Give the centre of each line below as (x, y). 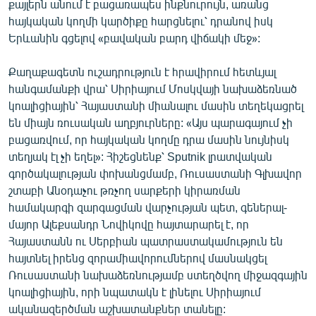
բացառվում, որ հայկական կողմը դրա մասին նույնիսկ (149, 139)
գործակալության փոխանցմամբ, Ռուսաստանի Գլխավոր (155, 173)
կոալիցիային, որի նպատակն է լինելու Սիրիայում (135, 291)
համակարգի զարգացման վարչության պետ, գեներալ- (148, 207)
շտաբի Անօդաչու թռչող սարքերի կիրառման (124, 190)
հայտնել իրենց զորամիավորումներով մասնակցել (138, 257)
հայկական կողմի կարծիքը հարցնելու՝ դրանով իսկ (141, 20)
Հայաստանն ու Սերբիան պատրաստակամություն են (146, 241)
